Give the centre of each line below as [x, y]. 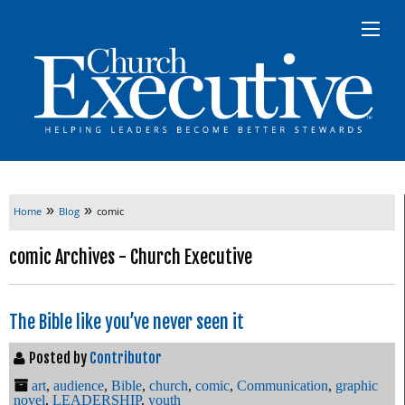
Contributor [126, 358]
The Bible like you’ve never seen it [127, 322]
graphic [357, 385]
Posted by [59, 358]
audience [79, 385]
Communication [283, 385]
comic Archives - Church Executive [131, 257]
